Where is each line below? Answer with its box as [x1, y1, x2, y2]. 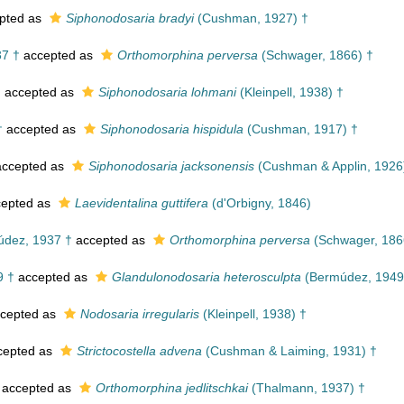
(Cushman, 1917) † [243, 122, 358, 136]
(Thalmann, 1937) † [248, 381, 365, 395]
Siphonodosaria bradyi [66, 11, 194, 25]
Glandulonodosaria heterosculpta [112, 270, 301, 284]
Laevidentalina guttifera [75, 196, 208, 210]
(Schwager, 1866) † [258, 48, 373, 62]
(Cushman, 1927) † [194, 11, 308, 25]
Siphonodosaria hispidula [100, 122, 243, 136]
